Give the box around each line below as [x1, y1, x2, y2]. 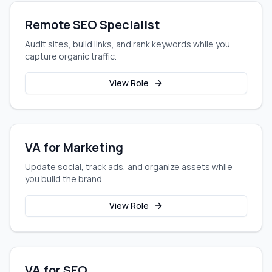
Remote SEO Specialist [25, 16, 160, 33]
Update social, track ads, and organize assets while [25, 161, 233, 172]
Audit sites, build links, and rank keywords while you [25, 38, 230, 50]
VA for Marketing [25, 139, 123, 155]
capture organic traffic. [25, 50, 117, 62]
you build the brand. [25, 173, 104, 185]
